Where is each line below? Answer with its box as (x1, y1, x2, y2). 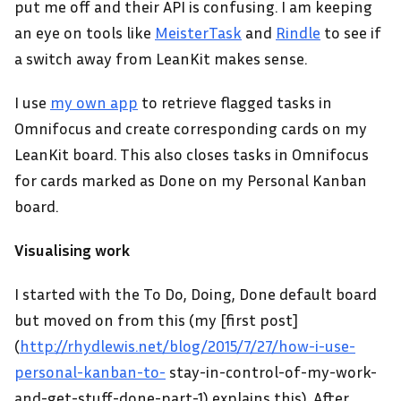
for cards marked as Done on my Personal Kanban (14, 170, 367, 190)
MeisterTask (155, 22, 242, 42)
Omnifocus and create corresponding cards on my (14, 118, 367, 138)
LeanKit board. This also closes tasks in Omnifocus (14, 144, 369, 164)
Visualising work (14, 240, 130, 260)
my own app (50, 92, 138, 112)
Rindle (276, 22, 320, 42)
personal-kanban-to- (14, 362, 166, 381)
